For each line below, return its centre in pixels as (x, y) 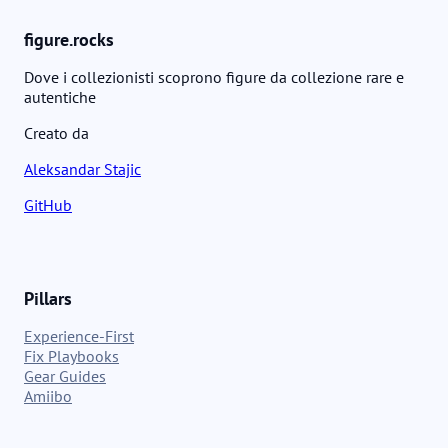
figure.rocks (69, 39)
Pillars (48, 298)
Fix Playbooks (71, 355)
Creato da (56, 132)
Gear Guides (65, 375)
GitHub (48, 204)
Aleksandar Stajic (82, 168)
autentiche (60, 96)
